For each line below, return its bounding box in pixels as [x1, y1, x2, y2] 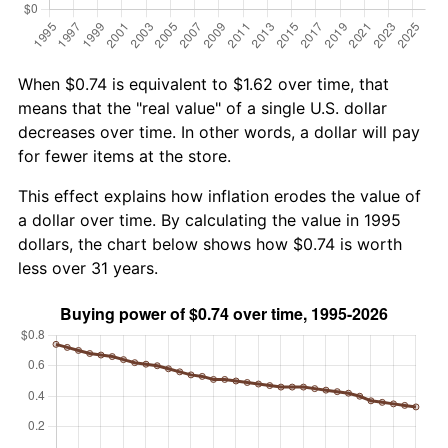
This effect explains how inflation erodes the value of [18, 185, 421, 206]
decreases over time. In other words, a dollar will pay [18, 121, 420, 142]
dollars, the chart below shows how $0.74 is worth [18, 233, 402, 254]
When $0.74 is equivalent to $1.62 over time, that [18, 73, 389, 94]
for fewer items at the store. [18, 145, 231, 166]
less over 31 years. [18, 257, 158, 278]
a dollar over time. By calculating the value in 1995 [18, 209, 401, 230]
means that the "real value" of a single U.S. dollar [18, 97, 387, 118]
